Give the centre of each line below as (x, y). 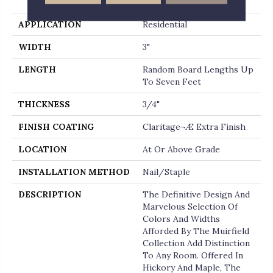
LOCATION (42, 150)
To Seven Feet (172, 82)
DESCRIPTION (50, 195)
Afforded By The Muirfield (196, 231)
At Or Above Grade (181, 150)
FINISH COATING (56, 127)
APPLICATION (50, 25)
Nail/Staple (166, 172)
